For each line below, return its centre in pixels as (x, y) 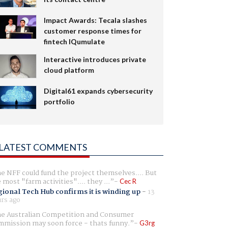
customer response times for (92, 31)
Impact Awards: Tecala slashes (95, 20)
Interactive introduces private (95, 59)
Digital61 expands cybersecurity (98, 91)
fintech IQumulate (74, 41)
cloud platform (69, 70)
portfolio (59, 101)
